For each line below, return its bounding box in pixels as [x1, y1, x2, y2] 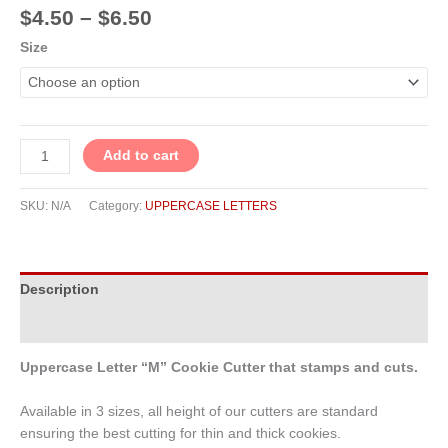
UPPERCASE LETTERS [145, 198, 277, 213]
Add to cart [103, 148, 180, 164]
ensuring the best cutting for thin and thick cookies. [20, 425, 341, 441]
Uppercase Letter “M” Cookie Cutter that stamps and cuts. [20, 359, 426, 375]
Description [20, 281, 99, 297]
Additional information [20, 317, 174, 333]
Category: [89, 198, 145, 213]
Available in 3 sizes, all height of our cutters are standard [20, 403, 378, 419]
